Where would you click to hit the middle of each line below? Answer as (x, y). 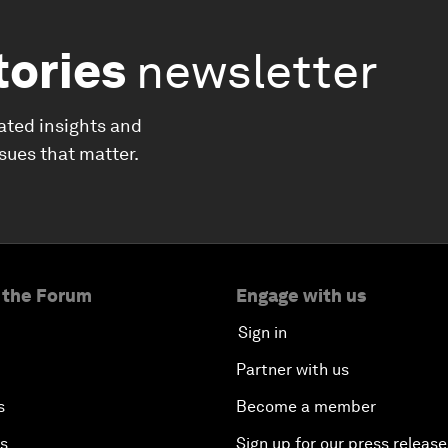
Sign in (262, 332)
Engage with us (301, 295)
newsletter (257, 71)
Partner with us (292, 369)
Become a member (306, 406)
